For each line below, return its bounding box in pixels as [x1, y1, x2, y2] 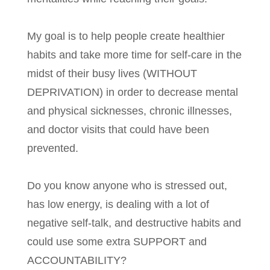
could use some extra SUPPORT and [27, 236, 207, 248]
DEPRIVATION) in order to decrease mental [27, 86, 238, 99]
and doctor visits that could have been [27, 124, 209, 136]
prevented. [27, 142, 78, 155]
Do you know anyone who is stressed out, [27, 180, 227, 192]
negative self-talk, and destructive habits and [27, 217, 241, 230]
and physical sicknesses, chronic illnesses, [27, 105, 232, 118]
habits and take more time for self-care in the [27, 49, 242, 61]
